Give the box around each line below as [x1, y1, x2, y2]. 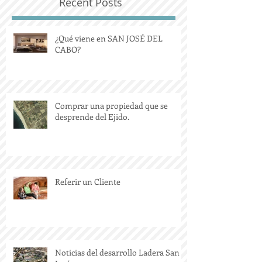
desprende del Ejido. [55, 134, 129, 146]
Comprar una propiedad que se [55, 123, 168, 135]
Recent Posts [59, 18, 122, 33]
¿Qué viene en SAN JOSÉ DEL [55, 56, 163, 67]
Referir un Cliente [55, 199, 120, 211]
